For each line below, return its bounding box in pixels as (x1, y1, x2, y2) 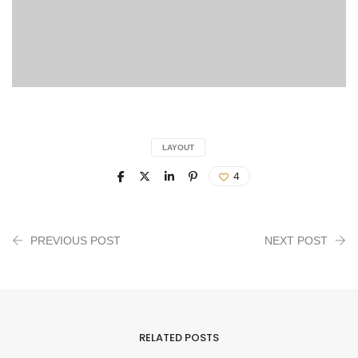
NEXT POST (265, 234, 328, 248)
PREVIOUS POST (30, 234, 121, 248)
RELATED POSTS (139, 330, 219, 346)
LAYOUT (162, 143, 194, 153)
